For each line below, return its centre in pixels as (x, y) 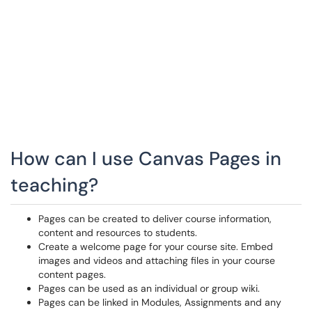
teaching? (54, 185)
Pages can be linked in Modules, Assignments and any (160, 302)
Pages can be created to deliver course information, (155, 219)
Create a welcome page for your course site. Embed (156, 247)
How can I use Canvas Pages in (146, 158)
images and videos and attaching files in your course (157, 260)
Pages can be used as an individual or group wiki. (149, 288)
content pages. (72, 274)
